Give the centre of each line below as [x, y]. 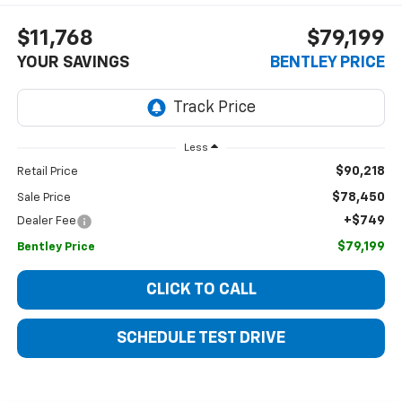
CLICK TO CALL [201, 290]
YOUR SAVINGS [73, 62]
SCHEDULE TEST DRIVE [201, 339]
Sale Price [44, 198]
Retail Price [47, 172]
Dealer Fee [46, 222]
